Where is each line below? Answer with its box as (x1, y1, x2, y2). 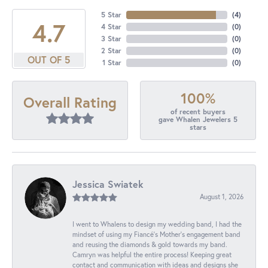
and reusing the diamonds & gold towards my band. (72, 239, 227, 249)
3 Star (100, 34, 121, 44)
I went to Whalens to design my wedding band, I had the (72, 219, 242, 229)
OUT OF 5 (27, 53, 70, 66)
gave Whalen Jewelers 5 (159, 115, 237, 124)
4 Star (100, 22, 121, 32)
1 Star (102, 58, 121, 68)
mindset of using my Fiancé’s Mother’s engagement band (72, 229, 240, 239)
